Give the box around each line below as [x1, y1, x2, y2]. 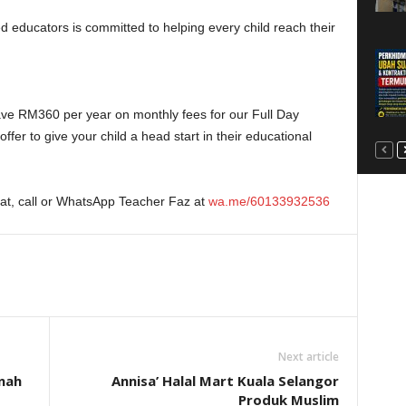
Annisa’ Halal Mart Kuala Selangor [111, 372, 339, 391]
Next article [277, 349, 339, 365]
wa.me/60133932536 [208, 194, 330, 209]
